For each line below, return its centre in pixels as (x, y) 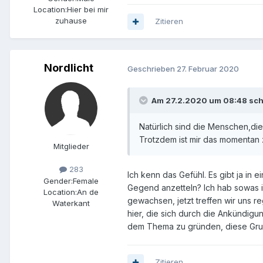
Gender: (58, 181)
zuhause (71, 21)
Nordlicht (69, 68)
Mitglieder (71, 146)
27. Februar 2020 (208, 68)
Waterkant (71, 203)
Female (86, 181)
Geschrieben (152, 68)
